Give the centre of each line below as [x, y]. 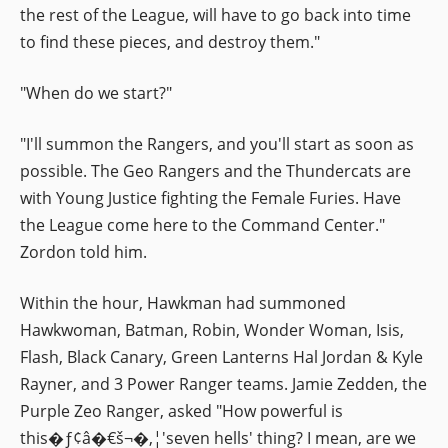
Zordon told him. [83, 251]
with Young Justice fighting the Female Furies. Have [210, 197]
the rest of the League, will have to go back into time [215, 14]
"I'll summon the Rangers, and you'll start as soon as [217, 143]
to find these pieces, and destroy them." [170, 41]
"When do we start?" [96, 92]
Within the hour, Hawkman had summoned [183, 302]
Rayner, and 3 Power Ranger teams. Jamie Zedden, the [223, 383]
